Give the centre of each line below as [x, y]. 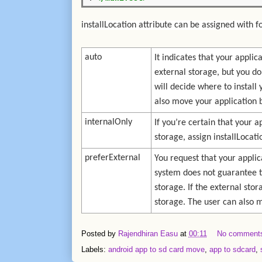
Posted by [99, 234]
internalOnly [108, 123]
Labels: [94, 250]
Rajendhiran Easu [148, 234]
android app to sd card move [156, 250]
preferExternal [112, 158]
